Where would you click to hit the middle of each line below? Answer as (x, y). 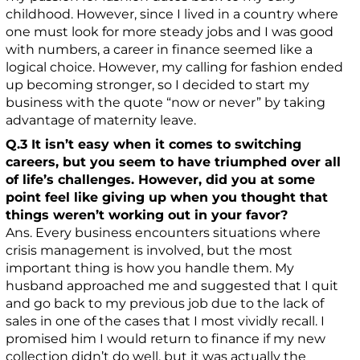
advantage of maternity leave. (101, 121)
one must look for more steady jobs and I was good (170, 32)
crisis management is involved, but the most (149, 251)
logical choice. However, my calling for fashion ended (175, 67)
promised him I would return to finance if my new (166, 339)
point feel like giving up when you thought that (167, 198)
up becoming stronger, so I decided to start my (158, 85)
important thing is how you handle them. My (150, 268)
